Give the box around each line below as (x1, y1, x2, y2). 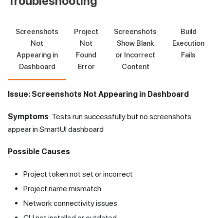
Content (121, 62, 149, 72)
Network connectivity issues (23, 199, 117, 208)
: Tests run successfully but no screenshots (49, 112, 191, 122)
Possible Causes (8, 147, 70, 157)
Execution (172, 39, 204, 48)
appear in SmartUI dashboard (8, 125, 104, 134)
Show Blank (116, 39, 154, 48)
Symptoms (8, 112, 49, 122)
